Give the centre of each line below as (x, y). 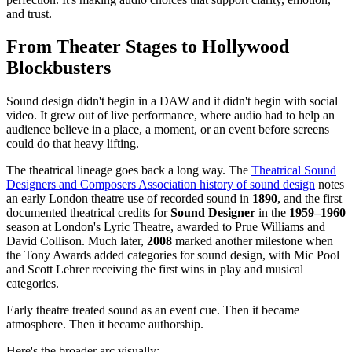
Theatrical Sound (294, 170)
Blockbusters (59, 68)
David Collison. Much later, (77, 241)
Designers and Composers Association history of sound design (161, 185)
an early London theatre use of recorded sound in (129, 199)
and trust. (29, 13)
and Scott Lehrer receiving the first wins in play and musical (155, 269)
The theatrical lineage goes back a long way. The (129, 170)
